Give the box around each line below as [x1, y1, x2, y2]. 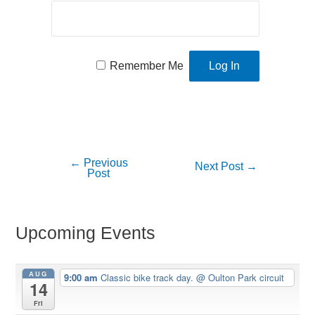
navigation [39, 181, 86, 193]
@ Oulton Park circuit [196, 270, 285, 284]
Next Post [195, 160, 247, 172]
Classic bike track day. [101, 270, 197, 284]
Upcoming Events [15, 224, 156, 243]
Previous [80, 156, 128, 169]
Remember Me [110, 60, 184, 72]
